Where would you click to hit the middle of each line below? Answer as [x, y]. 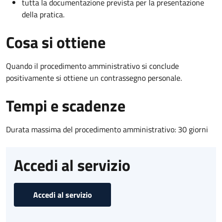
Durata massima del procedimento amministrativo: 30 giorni [107, 129]
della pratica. [43, 14]
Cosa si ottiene [56, 42]
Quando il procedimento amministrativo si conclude [92, 66]
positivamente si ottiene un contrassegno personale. [94, 78]
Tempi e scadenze [66, 105]
